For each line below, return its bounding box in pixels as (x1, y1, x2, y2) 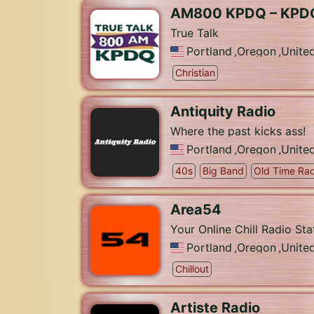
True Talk (170, 26, 219, 40)
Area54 (170, 201, 221, 218)
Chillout (175, 263, 209, 275)
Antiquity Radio (170, 103, 275, 120)
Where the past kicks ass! (170, 124, 306, 138)
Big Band (203, 165, 244, 177)
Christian (175, 67, 215, 78)
